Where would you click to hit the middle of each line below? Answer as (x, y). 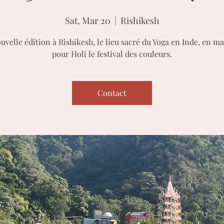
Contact (112, 93)
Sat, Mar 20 (87, 20)
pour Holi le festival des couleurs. (112, 54)
